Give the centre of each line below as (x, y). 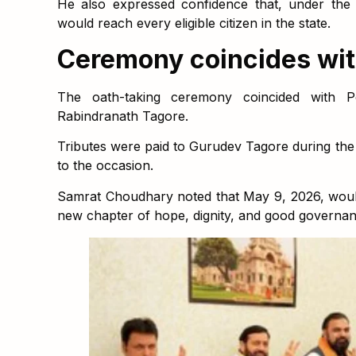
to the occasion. (105, 166)
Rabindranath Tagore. (123, 116)
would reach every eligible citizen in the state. (194, 23)
